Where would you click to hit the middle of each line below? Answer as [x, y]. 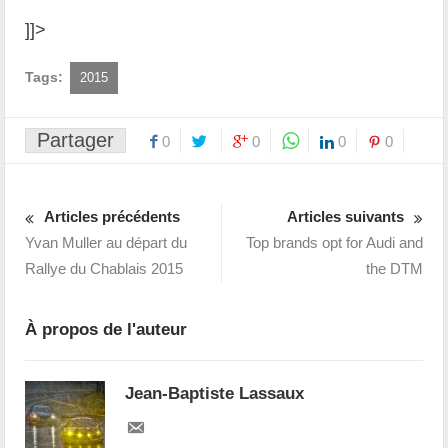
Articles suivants [345, 216]
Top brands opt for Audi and [334, 242]
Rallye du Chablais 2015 [104, 268]
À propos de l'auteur [106, 329]
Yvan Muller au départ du [106, 242]
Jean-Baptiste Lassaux [215, 393]
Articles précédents [112, 216]
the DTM [394, 268]
